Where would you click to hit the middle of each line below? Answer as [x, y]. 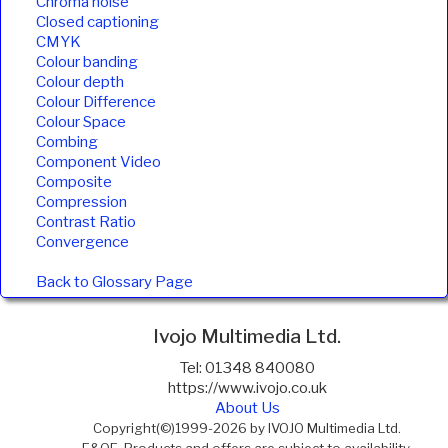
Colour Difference [96, 102]
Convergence [82, 242]
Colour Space [81, 122]
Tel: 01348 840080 [247, 367]
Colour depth [80, 82]
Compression [81, 202]
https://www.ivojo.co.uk [247, 387]
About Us [247, 407]
